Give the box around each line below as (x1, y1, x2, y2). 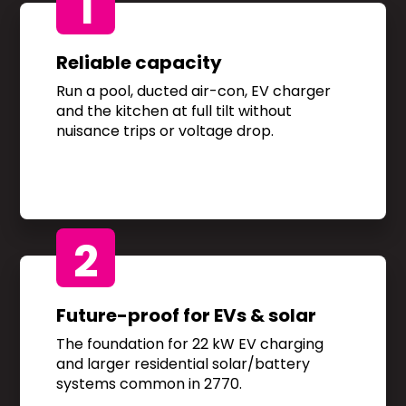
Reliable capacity (56, 50, 223, 76)
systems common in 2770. (56, 373, 243, 395)
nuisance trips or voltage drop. (56, 121, 275, 142)
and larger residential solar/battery (56, 353, 311, 375)
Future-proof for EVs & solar (56, 303, 317, 329)
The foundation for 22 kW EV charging (56, 333, 324, 355)
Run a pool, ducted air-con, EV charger (56, 81, 332, 102)
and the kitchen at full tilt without (56, 101, 293, 122)
